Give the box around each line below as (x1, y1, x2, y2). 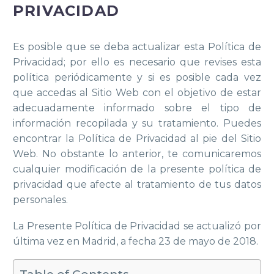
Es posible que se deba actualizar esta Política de (13, 41, 261, 53)
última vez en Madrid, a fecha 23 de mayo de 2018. (13, 235, 258, 247)
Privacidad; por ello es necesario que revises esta (13, 56, 261, 68)
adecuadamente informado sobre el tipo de (13, 102, 261, 114)
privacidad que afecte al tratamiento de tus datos (13, 179, 261, 191)
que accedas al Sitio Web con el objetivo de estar (13, 87, 261, 99)
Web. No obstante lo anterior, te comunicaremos (13, 148, 261, 160)
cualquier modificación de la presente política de (13, 163, 261, 176)
